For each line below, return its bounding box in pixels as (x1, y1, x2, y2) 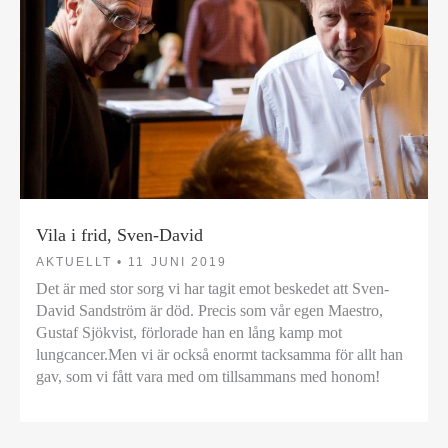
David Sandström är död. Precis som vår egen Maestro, (36, 302, 383, 320)
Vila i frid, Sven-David (36, 224, 203, 245)
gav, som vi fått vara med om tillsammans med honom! (36, 368, 380, 386)
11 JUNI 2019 (128, 255, 227, 270)
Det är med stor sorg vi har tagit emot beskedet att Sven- (36, 280, 389, 298)
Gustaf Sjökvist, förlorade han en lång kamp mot (36, 324, 342, 342)
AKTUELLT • (36, 255, 124, 270)
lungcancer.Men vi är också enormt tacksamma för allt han (36, 346, 403, 364)
